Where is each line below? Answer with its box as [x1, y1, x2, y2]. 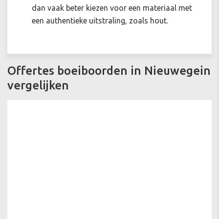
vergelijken [7, 79, 69, 92]
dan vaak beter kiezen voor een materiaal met [32, 3, 192, 13]
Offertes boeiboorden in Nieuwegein [7, 64, 211, 78]
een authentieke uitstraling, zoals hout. [32, 16, 168, 25]
